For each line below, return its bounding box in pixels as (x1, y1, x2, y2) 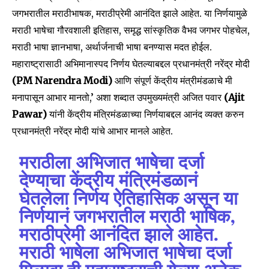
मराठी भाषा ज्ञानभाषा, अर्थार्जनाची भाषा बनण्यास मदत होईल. (12, 41, 212, 53)
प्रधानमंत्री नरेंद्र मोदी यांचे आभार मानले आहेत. (12, 125, 173, 138)
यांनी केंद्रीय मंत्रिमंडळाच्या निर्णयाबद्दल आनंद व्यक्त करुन (49, 108, 244, 121)
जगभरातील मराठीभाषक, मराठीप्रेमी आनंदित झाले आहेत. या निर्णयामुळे (12, 7, 247, 20)
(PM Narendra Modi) (12, 74, 112, 87)
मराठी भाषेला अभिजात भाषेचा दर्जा (19, 244, 232, 264)
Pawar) (12, 108, 49, 121)
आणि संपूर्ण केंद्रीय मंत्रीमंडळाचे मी (112, 74, 232, 87)
